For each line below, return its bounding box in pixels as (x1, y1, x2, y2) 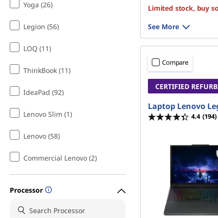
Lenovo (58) (23, 131, 60, 141)
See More (148, 22, 179, 31)
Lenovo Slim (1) (23, 109, 72, 119)
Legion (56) (23, 22, 59, 31)
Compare (162, 58, 189, 67)
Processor (10, 185, 43, 195)
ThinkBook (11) (23, 66, 71, 75)
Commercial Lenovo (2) (23, 153, 97, 163)
